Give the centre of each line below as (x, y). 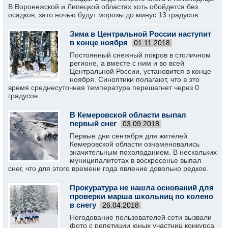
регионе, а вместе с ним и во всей (127, 63)
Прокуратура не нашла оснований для (142, 188)
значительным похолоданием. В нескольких (143, 152)
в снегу (83, 205)
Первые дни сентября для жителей (129, 136)
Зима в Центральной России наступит (140, 34)
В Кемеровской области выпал (128, 115)
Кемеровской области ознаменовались (135, 144)
